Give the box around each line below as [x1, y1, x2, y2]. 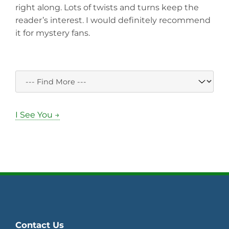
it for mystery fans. [15, 28, 90, 38]
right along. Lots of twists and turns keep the [15, 3, 199, 13]
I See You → [15, 110, 60, 120]
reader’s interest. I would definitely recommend [15, 15, 211, 26]
